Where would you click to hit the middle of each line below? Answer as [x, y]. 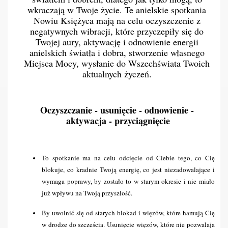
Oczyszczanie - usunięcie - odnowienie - [117, 110]
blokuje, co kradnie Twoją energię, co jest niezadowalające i [128, 169]
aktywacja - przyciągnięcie [118, 121]
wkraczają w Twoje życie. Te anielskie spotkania [117, 10]
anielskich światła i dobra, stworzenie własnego [117, 52]
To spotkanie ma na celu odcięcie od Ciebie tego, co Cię [128, 158]
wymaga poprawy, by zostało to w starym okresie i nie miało [128, 181]
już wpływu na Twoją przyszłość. [87, 193]
